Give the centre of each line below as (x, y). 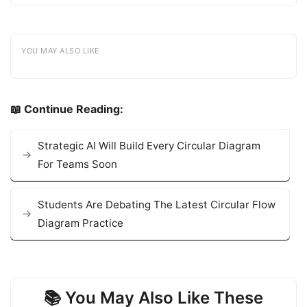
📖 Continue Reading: (67, 109)
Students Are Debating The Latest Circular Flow (157, 204)
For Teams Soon (77, 164)
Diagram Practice (81, 223)
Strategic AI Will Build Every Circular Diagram (149, 145)
